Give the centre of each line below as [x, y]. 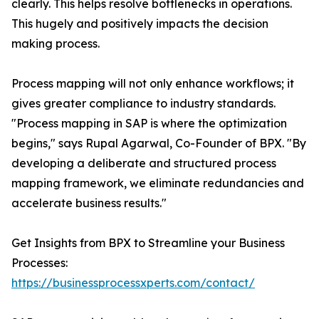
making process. [56, 44]
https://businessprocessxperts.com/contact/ [133, 283]
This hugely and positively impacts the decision [140, 24]
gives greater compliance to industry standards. [143, 104]
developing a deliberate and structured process [144, 163]
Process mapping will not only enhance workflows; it [153, 84]
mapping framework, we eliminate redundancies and [158, 183]
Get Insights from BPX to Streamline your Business [148, 243]
